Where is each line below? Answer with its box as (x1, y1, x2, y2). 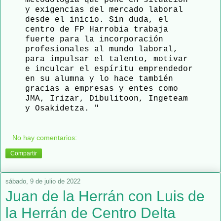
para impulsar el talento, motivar (25, 54, 188, 64)
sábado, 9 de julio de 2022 (5, 177, 80, 185)
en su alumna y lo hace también (25, 74, 173, 83)
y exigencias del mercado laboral (25, 5, 183, 14)
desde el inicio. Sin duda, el (25, 15, 168, 24)
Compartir (10, 149, 37, 157)
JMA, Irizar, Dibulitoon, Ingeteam (25, 94, 188, 103)
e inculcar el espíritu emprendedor (25, 64, 193, 74)
